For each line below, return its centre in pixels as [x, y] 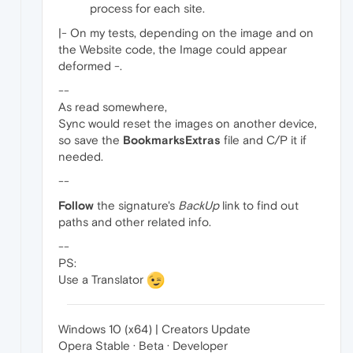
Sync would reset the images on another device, [188, 123]
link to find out [259, 205]
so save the [91, 139]
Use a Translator [102, 279]
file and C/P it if [264, 139]
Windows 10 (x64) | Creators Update [154, 329]
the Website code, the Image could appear [173, 49]
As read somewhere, [113, 106]
